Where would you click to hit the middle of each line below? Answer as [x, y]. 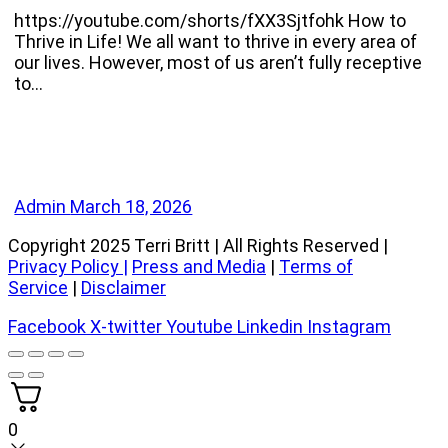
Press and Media [199, 267]
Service [38, 288]
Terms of [316, 267]
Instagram [349, 327]
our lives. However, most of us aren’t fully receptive [218, 63]
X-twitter [126, 327]
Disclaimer [123, 288]
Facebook [47, 327]
